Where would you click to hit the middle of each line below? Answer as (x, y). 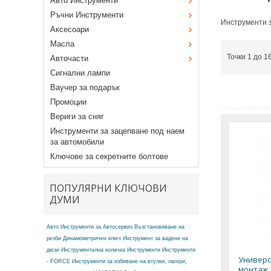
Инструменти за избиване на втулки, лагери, (129, 262)
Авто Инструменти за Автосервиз (90, 227)
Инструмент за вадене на (155, 239)
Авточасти (69, 59)
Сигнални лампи (80, 73)
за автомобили (77, 142)
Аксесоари (70, 30)
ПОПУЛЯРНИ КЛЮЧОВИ (108, 188)
